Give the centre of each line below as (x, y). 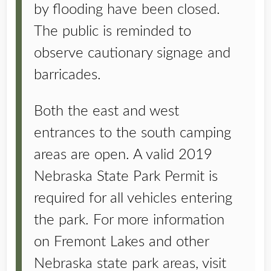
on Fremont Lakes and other (121, 242)
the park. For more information (129, 220)
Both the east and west (106, 111)
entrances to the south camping (132, 133)
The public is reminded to (113, 31)
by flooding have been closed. (127, 10)
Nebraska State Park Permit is (126, 177)
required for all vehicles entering (133, 198)
